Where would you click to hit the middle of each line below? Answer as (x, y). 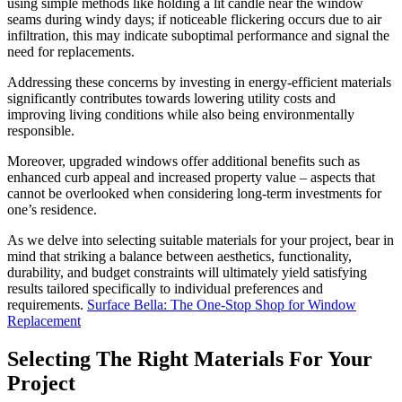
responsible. (41, 130)
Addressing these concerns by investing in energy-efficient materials (199, 82)
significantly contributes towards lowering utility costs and (171, 98)
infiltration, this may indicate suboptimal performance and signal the (198, 35)
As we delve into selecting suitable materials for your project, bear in (201, 240)
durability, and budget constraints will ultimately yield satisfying (187, 272)
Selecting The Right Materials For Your (190, 358)
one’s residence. (52, 209)
